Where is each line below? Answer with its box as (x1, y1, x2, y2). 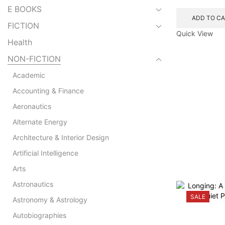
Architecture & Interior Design (13, 133, 109, 142)
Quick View (176, 29, 213, 38)
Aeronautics (13, 101, 51, 110)
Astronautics (13, 179, 53, 188)
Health (8, 37, 32, 47)
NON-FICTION (8, 54, 61, 64)
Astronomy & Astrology (13, 195, 87, 204)
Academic (13, 70, 45, 79)
